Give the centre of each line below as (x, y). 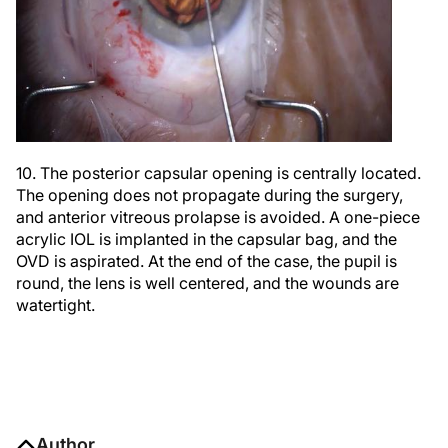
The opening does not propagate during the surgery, (209, 194)
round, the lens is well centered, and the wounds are (207, 282)
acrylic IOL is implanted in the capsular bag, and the (206, 238)
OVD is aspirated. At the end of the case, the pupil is (206, 260)
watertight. (55, 304)
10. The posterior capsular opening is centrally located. (218, 172)
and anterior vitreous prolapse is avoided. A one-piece (218, 216)
